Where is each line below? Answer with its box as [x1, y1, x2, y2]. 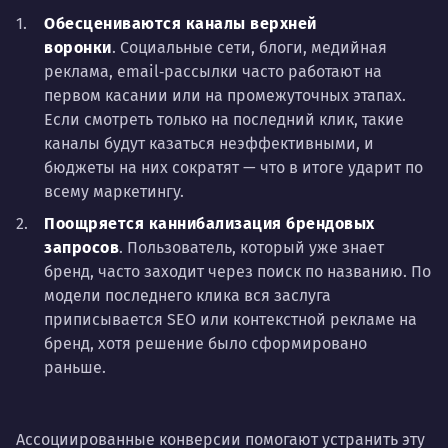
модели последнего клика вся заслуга [44, 285, 331, 305]
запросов [44, 237, 119, 257]
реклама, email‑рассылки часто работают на [44, 61, 382, 81]
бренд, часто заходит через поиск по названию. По [44, 261, 431, 281]
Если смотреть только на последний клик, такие [44, 109, 404, 129]
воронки [44, 37, 112, 57]
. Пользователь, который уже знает [119, 237, 384, 257]
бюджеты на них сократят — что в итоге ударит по [44, 157, 423, 177]
